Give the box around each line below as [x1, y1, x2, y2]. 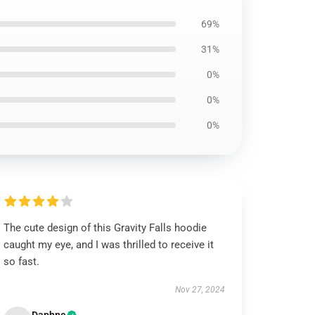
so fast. [4, 255, 40, 268]
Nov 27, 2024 [174, 285, 225, 295]
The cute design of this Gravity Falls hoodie [4, 221, 207, 234]
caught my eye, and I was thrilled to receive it [4, 238, 214, 251]
